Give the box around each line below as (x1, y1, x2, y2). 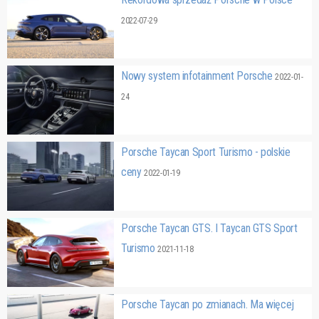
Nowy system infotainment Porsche (121, 68, 276, 83)
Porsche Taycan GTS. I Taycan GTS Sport (121, 221, 298, 235)
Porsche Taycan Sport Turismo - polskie (121, 145, 291, 159)
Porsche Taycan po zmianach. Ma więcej (121, 297, 295, 311)
